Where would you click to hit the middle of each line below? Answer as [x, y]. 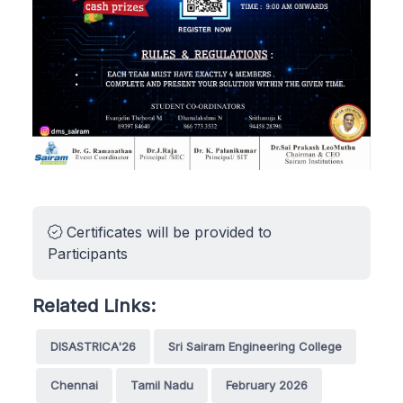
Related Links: [94, 305]
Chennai [74, 385]
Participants [88, 253]
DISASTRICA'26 [93, 346]
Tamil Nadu [162, 385]
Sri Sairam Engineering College [255, 346]
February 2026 [267, 385]
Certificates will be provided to [167, 232]
